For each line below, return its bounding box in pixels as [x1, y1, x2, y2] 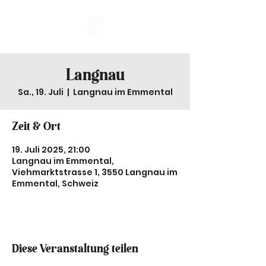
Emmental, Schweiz [12, 178, 99, 189]
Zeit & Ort [12, 121, 61, 133]
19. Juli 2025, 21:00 [12, 144, 90, 156]
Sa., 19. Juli [17, 86, 64, 98]
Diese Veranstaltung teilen [12, 243, 138, 255]
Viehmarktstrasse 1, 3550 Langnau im [12, 166, 178, 178]
